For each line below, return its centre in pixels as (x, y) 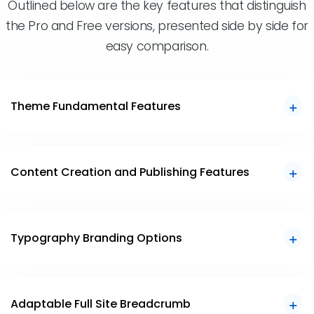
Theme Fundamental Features (96, 106)
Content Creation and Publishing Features (130, 172)
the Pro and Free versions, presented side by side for (157, 26)
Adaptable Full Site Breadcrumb (101, 303)
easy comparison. (157, 46)
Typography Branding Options (96, 238)
